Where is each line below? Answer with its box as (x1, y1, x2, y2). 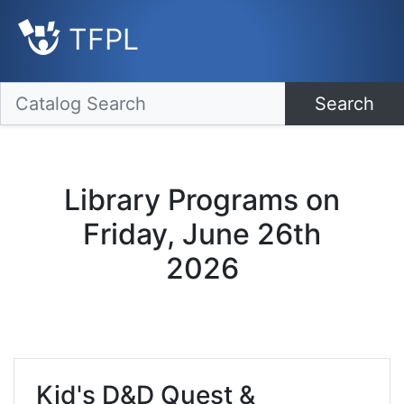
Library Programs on (64, 182, 340, 218)
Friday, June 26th (83, 216, 321, 252)
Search (315, 93, 374, 115)
